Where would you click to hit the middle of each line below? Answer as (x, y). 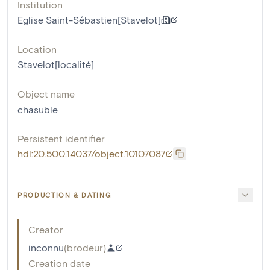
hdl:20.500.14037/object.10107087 (92, 153)
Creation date (59, 263)
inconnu (46, 247)
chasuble (38, 109)
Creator (46, 229)
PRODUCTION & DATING (64, 195)
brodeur (85, 247)
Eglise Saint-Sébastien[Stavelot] (89, 19)
